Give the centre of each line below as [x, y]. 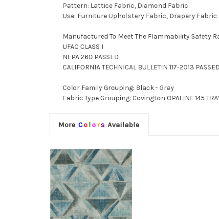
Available [122, 125]
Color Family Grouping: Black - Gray [118, 88]
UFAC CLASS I [83, 47]
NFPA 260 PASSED [91, 57]
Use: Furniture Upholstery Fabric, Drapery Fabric [140, 16]
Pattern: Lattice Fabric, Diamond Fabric [125, 6]
